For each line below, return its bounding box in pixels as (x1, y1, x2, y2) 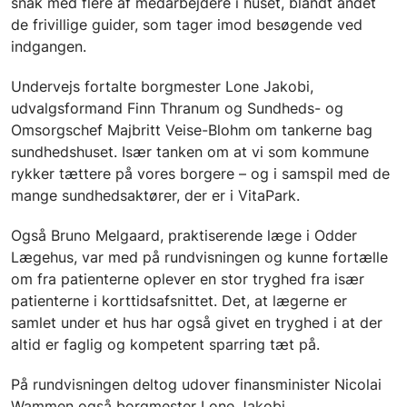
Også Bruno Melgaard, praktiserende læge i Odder (11, 225, 357, 244)
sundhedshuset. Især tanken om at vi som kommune (11, 142, 369, 161)
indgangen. (11, 36, 86, 55)
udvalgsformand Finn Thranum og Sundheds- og (11, 98, 343, 117)
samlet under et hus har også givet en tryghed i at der (11, 313, 382, 332)
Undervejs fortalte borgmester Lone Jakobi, (11, 76, 313, 95)
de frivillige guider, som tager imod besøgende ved (11, 15, 362, 34)
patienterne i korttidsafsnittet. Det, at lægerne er (11, 291, 347, 310)
